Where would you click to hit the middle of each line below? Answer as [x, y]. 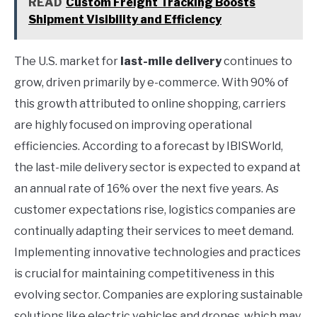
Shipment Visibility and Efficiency [125, 20]
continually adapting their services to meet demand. [154, 231]
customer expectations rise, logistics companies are [155, 210]
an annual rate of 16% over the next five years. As [146, 189]
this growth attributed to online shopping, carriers [150, 104]
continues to [257, 62]
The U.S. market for [67, 62]
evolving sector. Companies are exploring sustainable [158, 295]
